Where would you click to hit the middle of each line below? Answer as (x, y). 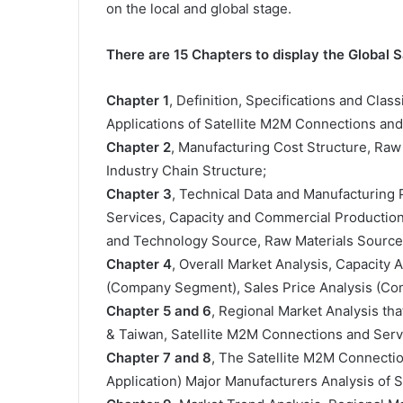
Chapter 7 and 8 (159, 358)
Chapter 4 (139, 264)
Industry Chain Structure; (186, 170)
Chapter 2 (139, 147)
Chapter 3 (139, 194)
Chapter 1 (138, 100)
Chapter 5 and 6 (159, 311)
